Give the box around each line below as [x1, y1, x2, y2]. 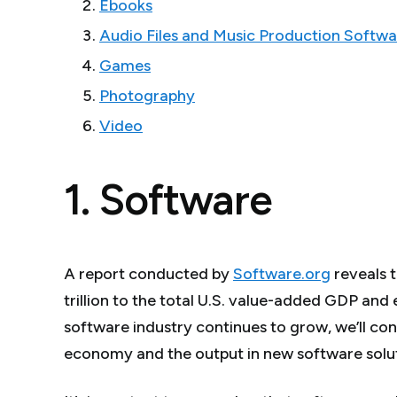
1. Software [64, 173, 273, 225]
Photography [99, 86, 195, 106]
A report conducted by [64, 263, 233, 284]
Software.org [233, 263, 331, 284]
